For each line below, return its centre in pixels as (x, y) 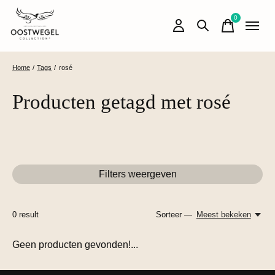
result (28, 214)
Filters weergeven (137, 174)
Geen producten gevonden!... (75, 245)
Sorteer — (174, 215)
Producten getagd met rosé (122, 102)
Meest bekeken (223, 215)
